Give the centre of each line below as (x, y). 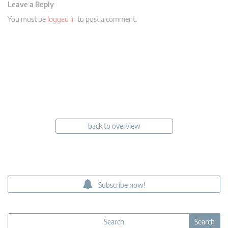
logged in (62, 19)
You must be (27, 19)
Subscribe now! (122, 185)
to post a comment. (106, 19)
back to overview (114, 126)
